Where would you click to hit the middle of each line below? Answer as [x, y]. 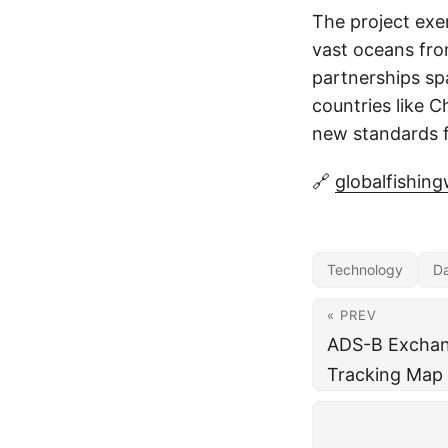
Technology [365, 270]
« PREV [352, 315]
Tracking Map [385, 375]
